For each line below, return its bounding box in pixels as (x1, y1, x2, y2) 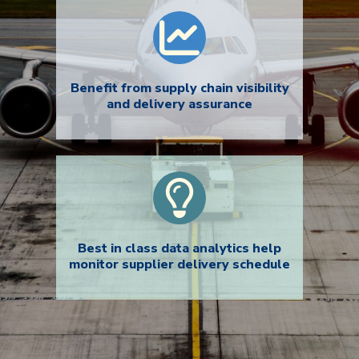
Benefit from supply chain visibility (70, 79, 289, 97)
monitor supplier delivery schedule (69, 255, 290, 273)
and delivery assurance (107, 95, 252, 113)
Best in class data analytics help (78, 239, 281, 257)
